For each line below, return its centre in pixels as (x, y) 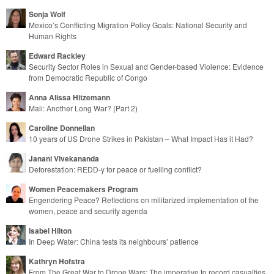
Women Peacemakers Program (83, 189)
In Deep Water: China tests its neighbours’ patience (114, 241)
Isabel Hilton (50, 230)
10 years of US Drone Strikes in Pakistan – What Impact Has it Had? (141, 138)
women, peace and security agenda (88, 210)
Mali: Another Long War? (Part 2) (83, 108)
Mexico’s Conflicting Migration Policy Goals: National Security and (138, 24)
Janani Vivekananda (64, 158)
